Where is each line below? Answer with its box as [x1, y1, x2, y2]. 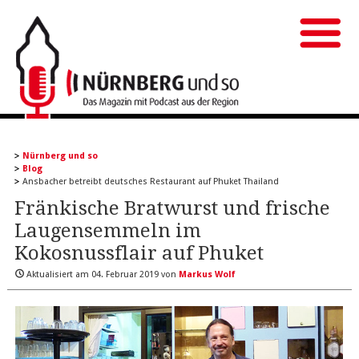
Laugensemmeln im [14, 220, 201, 242]
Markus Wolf [178, 269, 236, 280]
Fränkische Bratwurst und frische [14, 197, 330, 220]
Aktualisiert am [23, 269, 91, 280]
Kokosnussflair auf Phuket [14, 242, 264, 264]
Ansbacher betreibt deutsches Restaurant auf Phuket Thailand [22, 176, 279, 187]
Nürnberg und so [22, 151, 98, 161]
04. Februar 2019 [91, 269, 159, 280]
